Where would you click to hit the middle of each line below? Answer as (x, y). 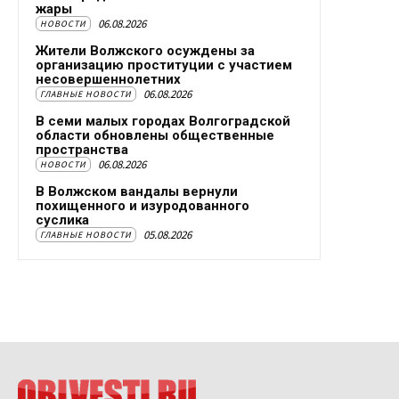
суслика (62, 220)
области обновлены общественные (155, 136)
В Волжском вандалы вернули (137, 192)
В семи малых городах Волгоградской (163, 122)
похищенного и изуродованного (142, 206)
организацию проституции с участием (164, 65)
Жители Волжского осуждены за (145, 51)
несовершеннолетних (108, 80)
